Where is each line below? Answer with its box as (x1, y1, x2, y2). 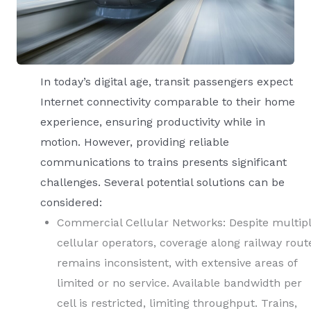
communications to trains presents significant (40, 155, 287, 169)
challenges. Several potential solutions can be (40, 176, 285, 189)
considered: (40, 196, 102, 209)
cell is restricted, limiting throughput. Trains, (57, 296, 297, 310)
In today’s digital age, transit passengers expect (40, 75, 293, 88)
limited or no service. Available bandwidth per (57, 276, 302, 289)
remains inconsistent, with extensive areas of (57, 256, 297, 269)
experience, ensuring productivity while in (40, 115, 265, 128)
